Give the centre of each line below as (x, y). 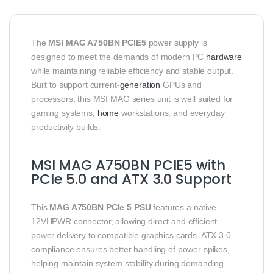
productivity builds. (66, 127)
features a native (183, 207)
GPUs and (181, 85)
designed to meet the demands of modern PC (119, 57)
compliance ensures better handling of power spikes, (130, 250)
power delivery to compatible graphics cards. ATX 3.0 (131, 236)
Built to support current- (76, 85)
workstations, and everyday (172, 113)
